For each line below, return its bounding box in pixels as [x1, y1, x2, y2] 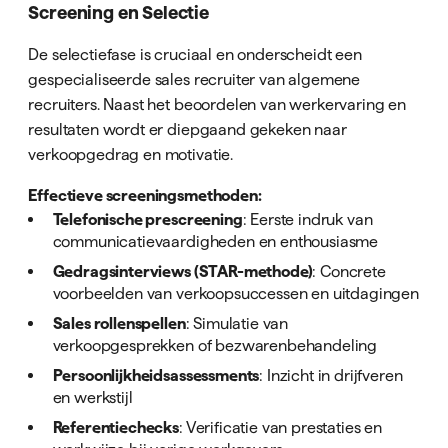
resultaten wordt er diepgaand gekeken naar [28, 119, 347, 138]
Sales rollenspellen [52, 313, 186, 332]
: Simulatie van [185, 313, 289, 332]
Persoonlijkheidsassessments [52, 365, 260, 384]
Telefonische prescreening [52, 209, 243, 228]
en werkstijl [52, 387, 133, 406]
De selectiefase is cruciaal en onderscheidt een [28, 44, 362, 63]
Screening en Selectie [28, 2, 210, 24]
